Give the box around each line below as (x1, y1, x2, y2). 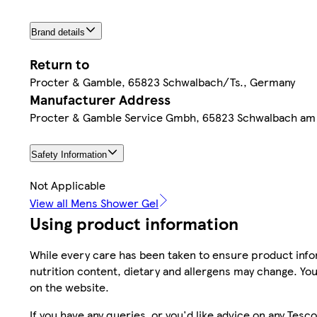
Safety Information (31, 149, 107, 161)
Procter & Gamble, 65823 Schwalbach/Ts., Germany (30, 73, 295, 90)
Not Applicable (30, 177, 105, 194)
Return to (30, 54, 89, 74)
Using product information (30, 211, 238, 236)
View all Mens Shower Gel (30, 195, 158, 212)
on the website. (30, 279, 109, 296)
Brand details (31, 26, 85, 38)
